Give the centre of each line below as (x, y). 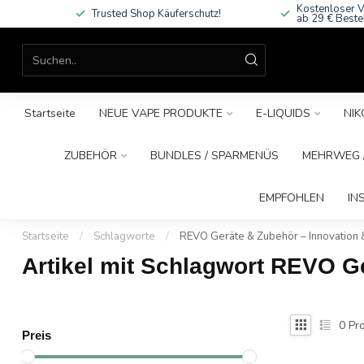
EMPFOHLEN (291, 198)
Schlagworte (124, 236)
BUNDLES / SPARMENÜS (214, 156)
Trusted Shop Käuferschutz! (156, 14)
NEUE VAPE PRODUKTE (160, 113)
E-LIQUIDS (283, 113)
